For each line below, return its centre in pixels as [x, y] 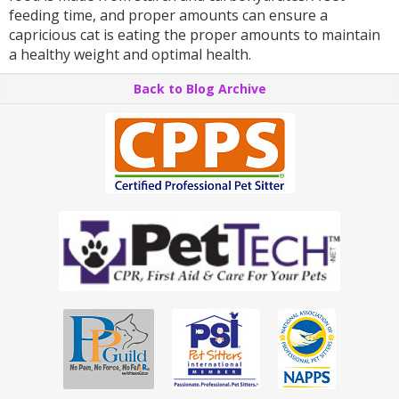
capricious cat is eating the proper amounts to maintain [195, 35]
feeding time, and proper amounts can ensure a [168, 16]
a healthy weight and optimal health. [132, 55]
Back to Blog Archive [199, 89]
